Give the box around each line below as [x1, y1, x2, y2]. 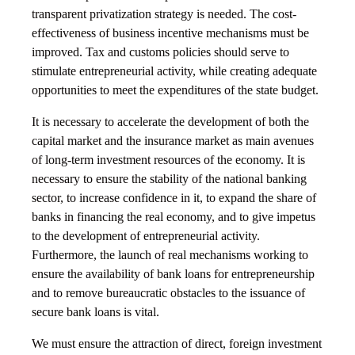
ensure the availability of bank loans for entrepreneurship [32, 267, 315, 281]
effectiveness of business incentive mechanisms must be [32, 26, 309, 40]
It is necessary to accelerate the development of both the [32, 115, 309, 129]
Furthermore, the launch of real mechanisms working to [32, 248, 308, 262]
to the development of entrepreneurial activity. [32, 229, 260, 243]
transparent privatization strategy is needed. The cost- [32, 7, 296, 21]
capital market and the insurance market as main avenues [32, 134, 314, 148]
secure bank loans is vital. [32, 305, 159, 319]
